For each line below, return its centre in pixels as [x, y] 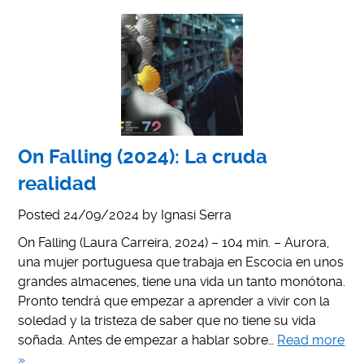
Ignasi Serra [197, 214]
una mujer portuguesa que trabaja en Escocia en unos [181, 262]
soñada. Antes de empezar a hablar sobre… [148, 340]
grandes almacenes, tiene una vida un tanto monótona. [182, 281]
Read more [311, 340]
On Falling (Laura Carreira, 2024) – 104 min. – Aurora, [174, 242]
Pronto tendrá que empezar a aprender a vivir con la [174, 301]
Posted [41, 214]
